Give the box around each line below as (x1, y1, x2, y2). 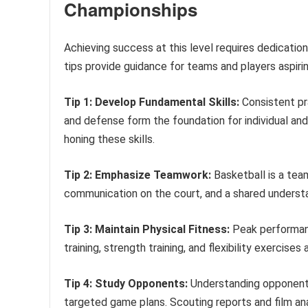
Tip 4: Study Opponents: (64, 277, 188, 291)
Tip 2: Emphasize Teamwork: (64, 168, 211, 182)
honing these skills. (64, 133, 155, 146)
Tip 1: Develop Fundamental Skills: (64, 96, 239, 109)
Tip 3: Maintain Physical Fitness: (64, 223, 230, 236)
